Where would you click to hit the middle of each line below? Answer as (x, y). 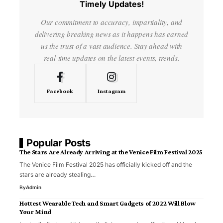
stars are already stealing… (57, 175)
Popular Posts (58, 143)
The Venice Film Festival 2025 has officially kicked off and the (106, 165)
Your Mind (35, 212)
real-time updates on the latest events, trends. (111, 58)
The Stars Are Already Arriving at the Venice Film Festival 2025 (111, 152)
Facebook (60, 91)
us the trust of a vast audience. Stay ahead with (111, 46)
